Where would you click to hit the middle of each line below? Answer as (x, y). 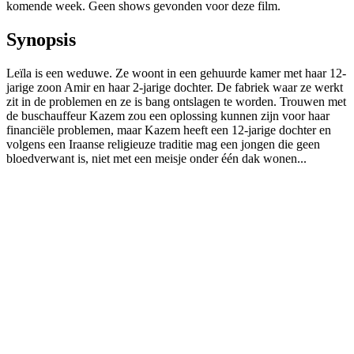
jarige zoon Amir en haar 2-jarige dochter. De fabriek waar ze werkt (175, 88)
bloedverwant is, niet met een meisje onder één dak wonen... (156, 159)
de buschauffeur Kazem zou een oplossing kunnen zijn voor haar (168, 116)
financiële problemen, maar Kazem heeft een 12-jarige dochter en (169, 130)
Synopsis (41, 40)
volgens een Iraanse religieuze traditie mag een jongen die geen (163, 145)
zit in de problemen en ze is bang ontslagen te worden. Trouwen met (176, 102)
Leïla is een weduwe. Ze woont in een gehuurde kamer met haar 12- (176, 73)
